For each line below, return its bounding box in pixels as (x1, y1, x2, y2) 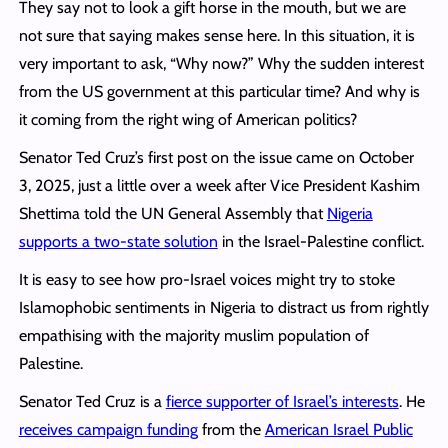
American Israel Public (264, 419, 413, 439)
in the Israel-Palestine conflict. (217, 231, 424, 251)
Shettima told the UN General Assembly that (18, 203, 327, 223)
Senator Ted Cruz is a (18, 391, 166, 411)
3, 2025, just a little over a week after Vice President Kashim (18, 175, 420, 195)
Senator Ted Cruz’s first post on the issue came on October (18, 147, 414, 167)
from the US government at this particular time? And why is (18, 81, 420, 101)
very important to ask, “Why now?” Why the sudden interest (18, 53, 424, 73)
